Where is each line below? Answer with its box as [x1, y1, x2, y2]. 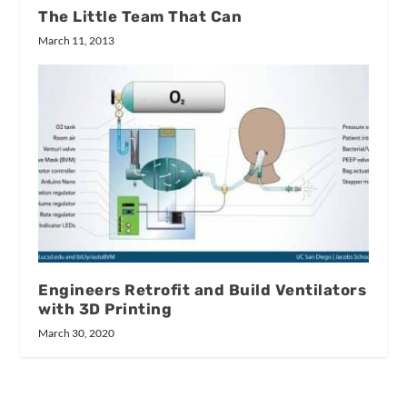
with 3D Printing [38, 299, 173, 318]
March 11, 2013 [38, 33, 115, 47]
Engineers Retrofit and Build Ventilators [38, 280, 367, 299]
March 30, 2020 [38, 325, 115, 340]
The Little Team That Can [38, 6, 243, 25]
